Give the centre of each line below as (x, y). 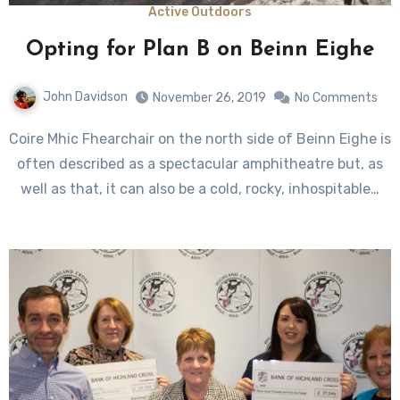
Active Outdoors (200, 12)
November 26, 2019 (209, 97)
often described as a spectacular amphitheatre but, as (200, 163)
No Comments (336, 97)
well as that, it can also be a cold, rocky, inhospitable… (200, 188)
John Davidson (85, 96)
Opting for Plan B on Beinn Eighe (200, 50)
